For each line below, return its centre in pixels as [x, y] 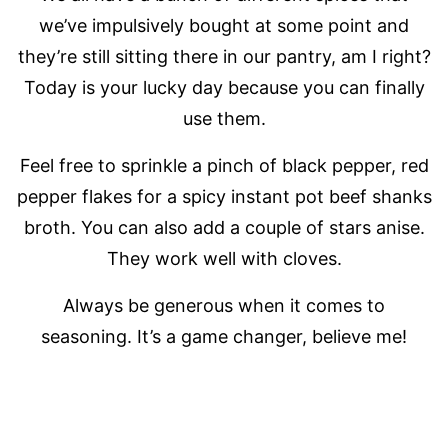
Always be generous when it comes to [224, 305]
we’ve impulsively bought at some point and [224, 25]
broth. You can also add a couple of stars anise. [224, 227]
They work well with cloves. [224, 258]
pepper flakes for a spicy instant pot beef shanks [224, 196]
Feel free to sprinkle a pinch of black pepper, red [224, 165]
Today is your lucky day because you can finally [224, 87]
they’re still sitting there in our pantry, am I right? [224, 56]
